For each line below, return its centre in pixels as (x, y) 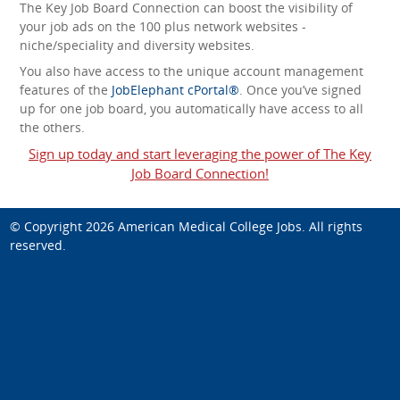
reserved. (38, 245)
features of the (66, 89)
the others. (52, 127)
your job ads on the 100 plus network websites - (163, 26)
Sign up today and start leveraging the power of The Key (200, 153)
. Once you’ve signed (300, 89)
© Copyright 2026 (64, 226)
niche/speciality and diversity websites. (137, 45)
